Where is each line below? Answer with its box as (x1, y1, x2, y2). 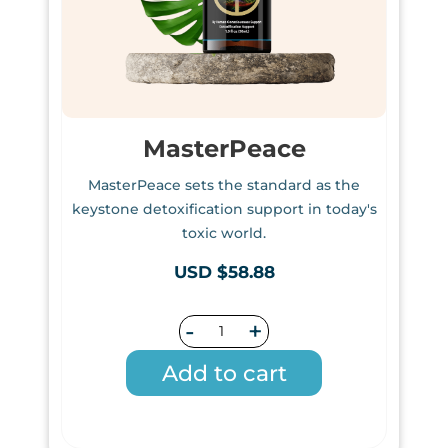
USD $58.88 (173, 261, 275, 282)
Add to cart (161, 359, 287, 386)
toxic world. (182, 223, 266, 242)
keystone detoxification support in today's (71, 199, 377, 218)
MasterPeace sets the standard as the (88, 175, 360, 194)
